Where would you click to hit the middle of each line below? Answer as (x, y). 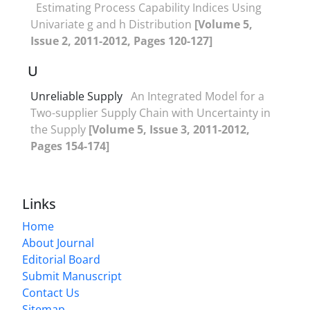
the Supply (60, 129)
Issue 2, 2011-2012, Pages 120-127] (121, 40)
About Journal (58, 243)
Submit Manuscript (72, 276)
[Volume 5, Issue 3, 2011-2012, (169, 129)
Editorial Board (61, 259)
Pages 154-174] (70, 146)
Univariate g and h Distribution (112, 24)
